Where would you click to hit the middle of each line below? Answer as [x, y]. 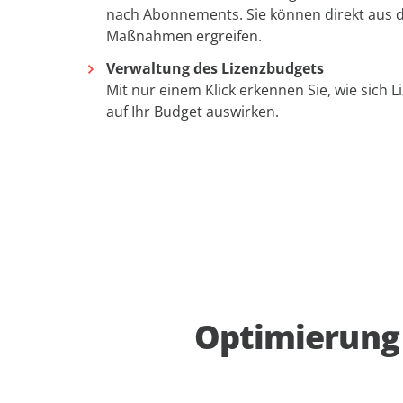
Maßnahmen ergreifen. [184, 36]
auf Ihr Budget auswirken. [193, 112]
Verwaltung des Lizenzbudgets [215, 68]
